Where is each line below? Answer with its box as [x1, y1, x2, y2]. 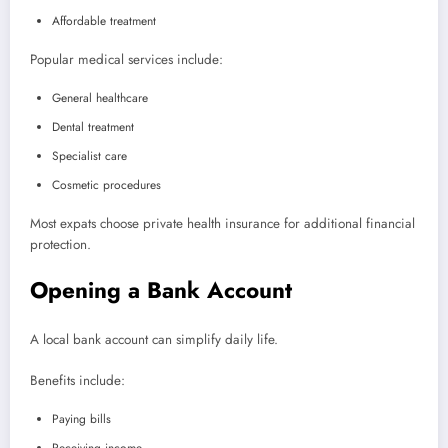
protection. [30, 234, 91, 254]
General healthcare [52, 88, 148, 107]
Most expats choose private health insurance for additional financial [30, 213, 415, 233]
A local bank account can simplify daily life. [30, 330, 278, 350]
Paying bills [52, 409, 111, 428]
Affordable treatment [52, 11, 156, 30]
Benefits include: [30, 370, 125, 390]
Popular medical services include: [30, 49, 223, 69]
